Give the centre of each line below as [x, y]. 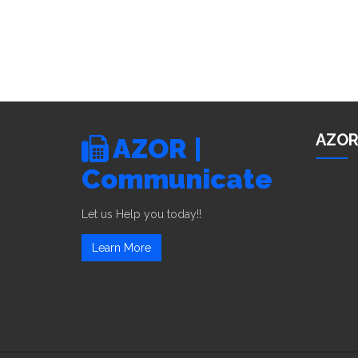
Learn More [121, 248]
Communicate [177, 179]
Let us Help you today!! [141, 214]
